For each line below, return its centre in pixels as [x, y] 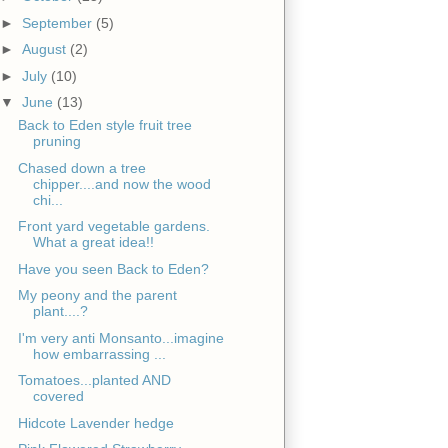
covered [58, 396]
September [58, 22]
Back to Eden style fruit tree [104, 125]
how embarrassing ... [99, 353]
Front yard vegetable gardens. [113, 226]
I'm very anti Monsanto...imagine [120, 337]
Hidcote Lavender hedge [95, 422]
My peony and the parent [97, 295]
